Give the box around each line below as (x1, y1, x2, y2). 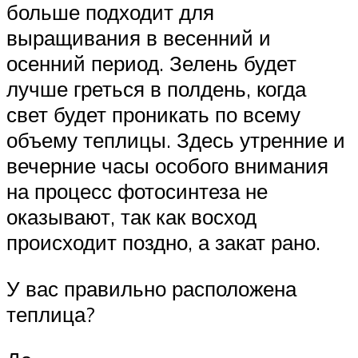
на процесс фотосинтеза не (6, 178, 268, 205)
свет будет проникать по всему (6, 101, 300, 128)
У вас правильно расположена (6, 275, 296, 301)
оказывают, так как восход (6, 204, 257, 230)
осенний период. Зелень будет (6, 50, 296, 77)
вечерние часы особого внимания (6, 153, 328, 179)
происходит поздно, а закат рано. (6, 229, 320, 256)
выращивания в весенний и (6, 25, 271, 51)
